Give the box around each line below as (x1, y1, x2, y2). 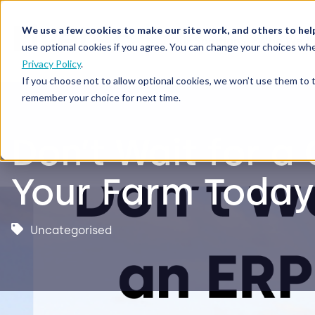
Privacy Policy (21, 57, 81, 70)
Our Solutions (170, 34, 247, 49)
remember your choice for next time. (21, 91, 181, 103)
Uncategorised (30, 224, 112, 238)
